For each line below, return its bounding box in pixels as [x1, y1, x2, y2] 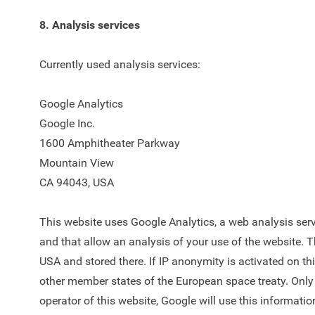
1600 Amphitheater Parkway [39, 136, 180, 150]
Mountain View [39, 156, 114, 169]
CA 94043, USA [39, 176, 114, 189]
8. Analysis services [39, 18, 140, 32]
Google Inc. [39, 117, 95, 130]
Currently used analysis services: [39, 58, 200, 71]
